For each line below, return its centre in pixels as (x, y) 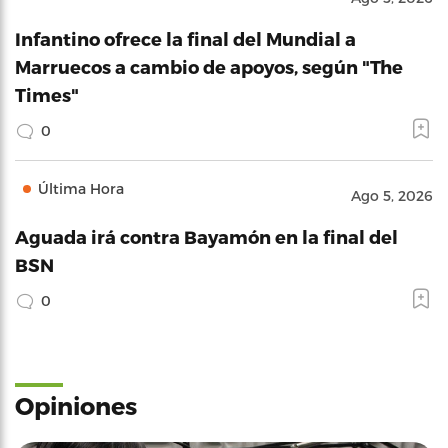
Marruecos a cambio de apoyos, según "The (209, 66)
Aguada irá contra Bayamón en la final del (206, 236)
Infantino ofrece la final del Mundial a (185, 38)
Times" (47, 94)
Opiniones (76, 405)
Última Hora (81, 188)
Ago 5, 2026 (392, 195)
